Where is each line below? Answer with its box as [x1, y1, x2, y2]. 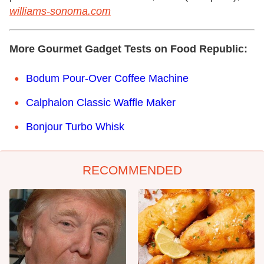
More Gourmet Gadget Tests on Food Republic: [9, 43, 247, 55]
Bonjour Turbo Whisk [26, 121, 124, 133]
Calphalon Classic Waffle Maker [26, 97, 176, 108]
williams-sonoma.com [9, 5, 111, 17]
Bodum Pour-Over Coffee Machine [26, 72, 189, 84]
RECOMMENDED [82, 163, 182, 177]
